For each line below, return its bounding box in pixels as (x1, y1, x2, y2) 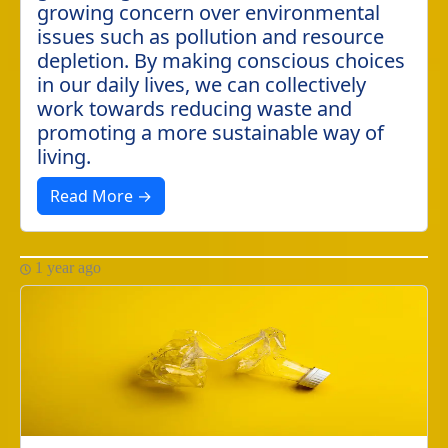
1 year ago (31, 259, 101, 276)
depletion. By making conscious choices (37, 47, 405, 74)
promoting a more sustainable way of (37, 119, 384, 146)
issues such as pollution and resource (37, 23, 384, 50)
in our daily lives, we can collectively (37, 71, 366, 98)
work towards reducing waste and (37, 95, 352, 122)
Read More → (50, 185, 152, 207)
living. (37, 143, 91, 170)
